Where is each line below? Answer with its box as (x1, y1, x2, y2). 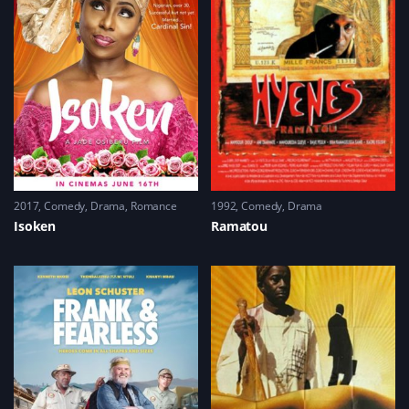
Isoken (14, 217, 57, 235)
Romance (130, 198, 177, 214)
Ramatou (211, 217, 267, 235)
